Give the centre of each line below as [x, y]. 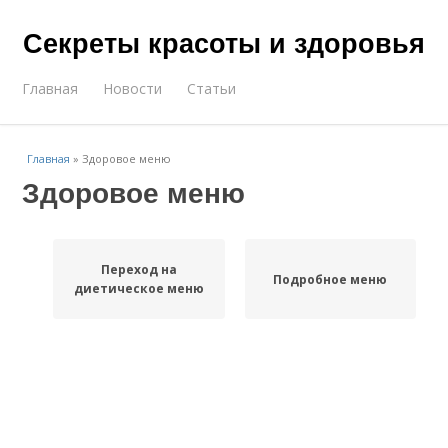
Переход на [138, 269]
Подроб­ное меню [330, 279]
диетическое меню [138, 288]
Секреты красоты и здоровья [224, 42]
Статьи [212, 88]
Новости [133, 88]
